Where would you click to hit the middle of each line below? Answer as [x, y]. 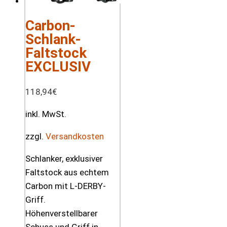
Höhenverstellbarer [62, 214]
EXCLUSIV [58, 67]
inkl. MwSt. [46, 114]
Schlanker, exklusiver [64, 159]
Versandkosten [75, 137]
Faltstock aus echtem [67, 173]
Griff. [35, 200]
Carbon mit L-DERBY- [66, 186]
